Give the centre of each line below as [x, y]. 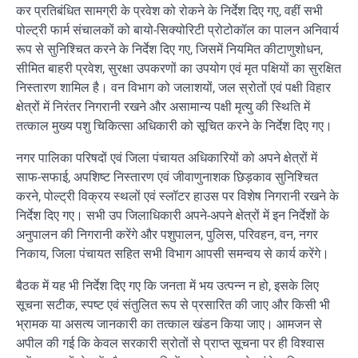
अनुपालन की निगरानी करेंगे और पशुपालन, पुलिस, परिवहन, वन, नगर [167, 234]
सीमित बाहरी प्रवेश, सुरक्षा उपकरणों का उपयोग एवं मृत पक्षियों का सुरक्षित [179, 68]
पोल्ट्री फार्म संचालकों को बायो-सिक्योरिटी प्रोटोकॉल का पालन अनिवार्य [177, 30]
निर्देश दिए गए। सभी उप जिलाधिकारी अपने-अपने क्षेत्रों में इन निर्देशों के [173, 215]
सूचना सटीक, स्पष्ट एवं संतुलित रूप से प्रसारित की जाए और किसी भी [173, 304]
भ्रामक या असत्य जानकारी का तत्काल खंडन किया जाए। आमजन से [169, 324]
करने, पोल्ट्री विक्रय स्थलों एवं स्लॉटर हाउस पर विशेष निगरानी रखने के [177, 196]
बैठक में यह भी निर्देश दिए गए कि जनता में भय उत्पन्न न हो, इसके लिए [167, 285]
